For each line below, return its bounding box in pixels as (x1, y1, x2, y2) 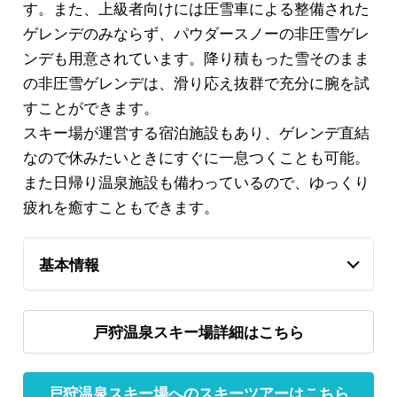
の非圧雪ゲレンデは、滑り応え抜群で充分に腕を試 (22, 70, 370, 93)
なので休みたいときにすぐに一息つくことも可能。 (22, 144, 370, 167)
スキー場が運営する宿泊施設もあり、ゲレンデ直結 (22, 120, 370, 143)
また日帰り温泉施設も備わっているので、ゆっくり (22, 169, 370, 192)
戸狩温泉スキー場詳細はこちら (93, 320, 304, 342)
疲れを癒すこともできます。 (22, 194, 219, 217)
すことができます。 (22, 95, 159, 118)
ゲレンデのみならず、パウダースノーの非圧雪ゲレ (22, 20, 370, 43)
